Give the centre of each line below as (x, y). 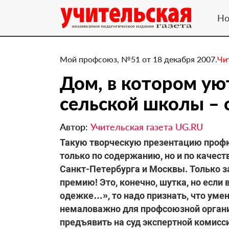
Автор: (75, 127)
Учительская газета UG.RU (147, 127)
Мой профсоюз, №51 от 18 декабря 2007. (139, 59)
